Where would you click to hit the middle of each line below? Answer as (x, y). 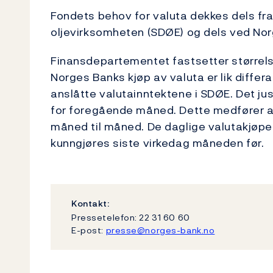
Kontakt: (90, 203)
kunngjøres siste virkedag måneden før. (158, 143)
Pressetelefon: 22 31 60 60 (131, 217)
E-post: (89, 230)
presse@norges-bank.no (160, 230)
